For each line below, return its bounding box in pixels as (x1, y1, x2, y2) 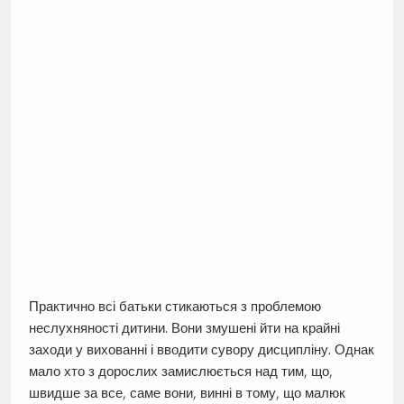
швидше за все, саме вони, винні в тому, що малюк (28, 383, 345, 401)
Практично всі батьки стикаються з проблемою (28, 297, 321, 315)
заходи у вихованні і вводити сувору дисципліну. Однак (28, 340, 374, 358)
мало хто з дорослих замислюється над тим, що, (28, 362, 333, 380)
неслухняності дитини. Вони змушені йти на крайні (28, 318, 340, 336)
